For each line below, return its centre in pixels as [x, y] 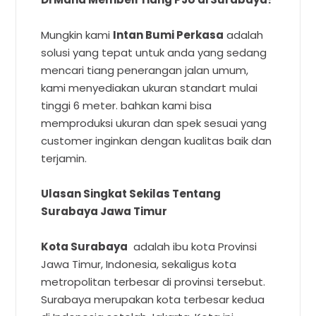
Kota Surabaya [85, 246]
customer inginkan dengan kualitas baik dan [157, 140]
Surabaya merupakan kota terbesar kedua [153, 299]
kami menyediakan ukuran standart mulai [150, 87]
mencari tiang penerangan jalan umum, [145, 70]
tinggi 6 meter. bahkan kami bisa [127, 105]
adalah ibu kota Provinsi [193, 246]
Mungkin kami [77, 35]
